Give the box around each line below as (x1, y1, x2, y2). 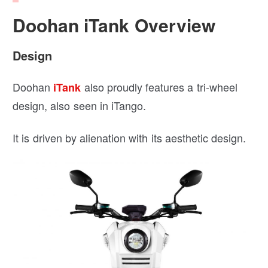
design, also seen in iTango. (13, 97, 147, 113)
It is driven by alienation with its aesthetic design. (13, 129, 246, 145)
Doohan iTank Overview (13, 11, 215, 38)
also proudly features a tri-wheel (81, 78, 237, 95)
